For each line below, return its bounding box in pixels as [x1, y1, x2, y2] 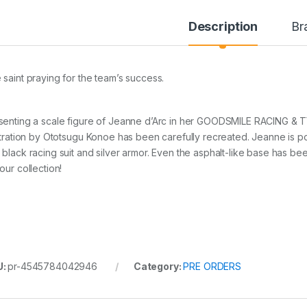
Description [188, 19, 258, 34]
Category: [133, 260, 184, 273]
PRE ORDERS [183, 260, 242, 273]
